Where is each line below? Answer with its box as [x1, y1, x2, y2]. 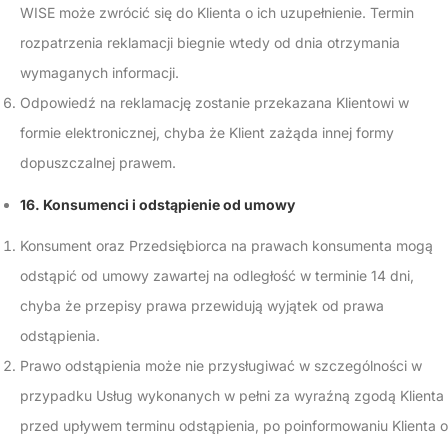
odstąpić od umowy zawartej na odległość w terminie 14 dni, [20, 267, 414, 284]
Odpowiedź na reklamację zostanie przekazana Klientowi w [20, 94, 409, 111]
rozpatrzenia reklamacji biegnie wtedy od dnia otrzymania [20, 34, 400, 51]
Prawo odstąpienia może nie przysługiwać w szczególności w [20, 357, 422, 374]
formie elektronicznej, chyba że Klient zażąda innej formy [20, 124, 394, 141]
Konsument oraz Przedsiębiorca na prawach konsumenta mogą [20, 237, 433, 254]
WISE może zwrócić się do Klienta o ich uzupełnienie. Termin [20, 4, 414, 21]
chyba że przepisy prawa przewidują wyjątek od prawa [20, 297, 384, 314]
